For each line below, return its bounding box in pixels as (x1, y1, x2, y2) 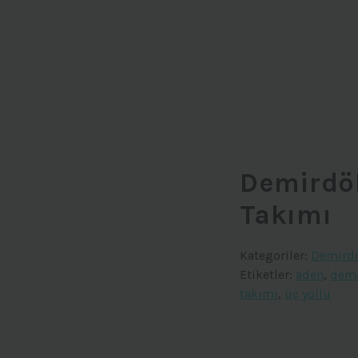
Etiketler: (240, 267, 296, 283)
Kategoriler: (240, 248, 312, 264)
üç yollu (284, 286, 332, 302)
